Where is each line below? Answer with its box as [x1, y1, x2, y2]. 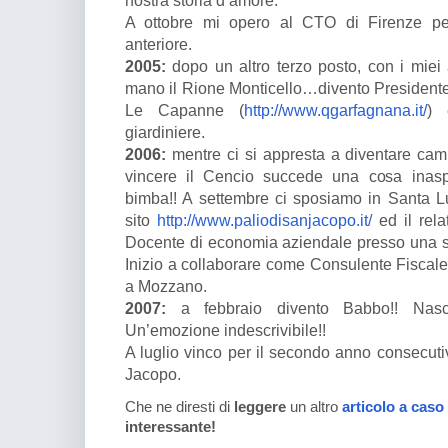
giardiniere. [125, 123, 205, 142]
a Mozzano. [125, 277, 207, 296]
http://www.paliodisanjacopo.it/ [157, 211, 372, 230]
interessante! [125, 419, 216, 436]
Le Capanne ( [125, 101, 244, 120]
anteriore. [125, 35, 192, 54]
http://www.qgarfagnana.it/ [243, 101, 427, 120]
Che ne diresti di [125, 399, 234, 416]
